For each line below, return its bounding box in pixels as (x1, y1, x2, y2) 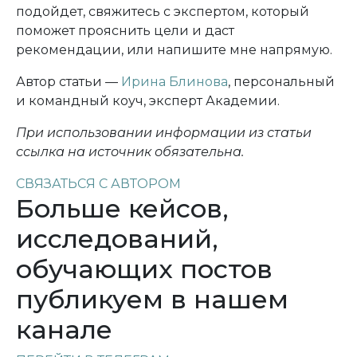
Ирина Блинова (121, 74, 228, 89)
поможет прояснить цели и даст (16, 23, 234, 38)
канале (16, 314, 112, 345)
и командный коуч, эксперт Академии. (16, 93, 280, 108)
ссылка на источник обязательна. (16, 144, 244, 159)
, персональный (228, 74, 335, 89)
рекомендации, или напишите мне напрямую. (16, 42, 332, 57)
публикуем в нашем (16, 284, 288, 315)
